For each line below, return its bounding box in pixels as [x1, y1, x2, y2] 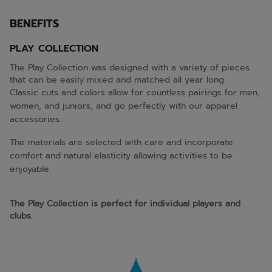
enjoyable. [10, 163, 51, 175]
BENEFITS [10, 15, 59, 32]
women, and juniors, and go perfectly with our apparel [10, 100, 237, 112]
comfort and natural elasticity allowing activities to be [10, 149, 233, 162]
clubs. [10, 209, 33, 222]
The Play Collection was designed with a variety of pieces [10, 61, 250, 74]
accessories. [10, 113, 61, 126]
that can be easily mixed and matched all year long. [10, 73, 226, 86]
